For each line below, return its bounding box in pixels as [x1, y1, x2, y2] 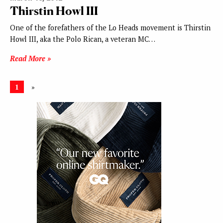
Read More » [10, 54, 51, 64]
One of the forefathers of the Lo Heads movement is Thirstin [10, 23, 211, 33]
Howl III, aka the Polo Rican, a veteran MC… [10, 34, 155, 44]
